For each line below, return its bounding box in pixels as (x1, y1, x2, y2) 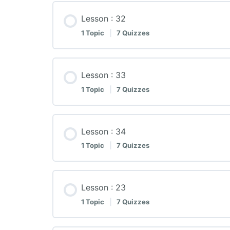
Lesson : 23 (81, 182, 126, 193)
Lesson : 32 (81, 13, 126, 24)
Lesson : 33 (81, 69, 126, 80)
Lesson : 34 (81, 126, 126, 137)
